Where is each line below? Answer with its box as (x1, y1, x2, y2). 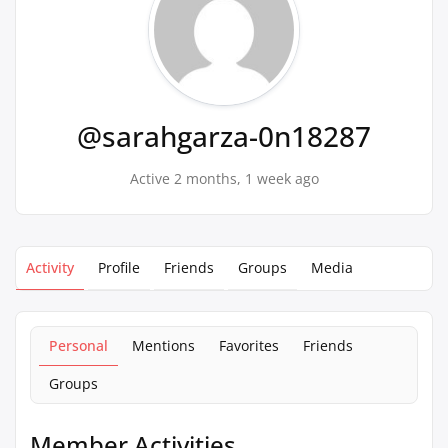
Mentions (132, 336, 195, 355)
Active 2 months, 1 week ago (129, 169, 319, 188)
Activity (26, 258, 74, 277)
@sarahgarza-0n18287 (77, 117, 371, 155)
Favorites (219, 336, 279, 355)
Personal (49, 336, 108, 355)
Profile (98, 258, 140, 277)
